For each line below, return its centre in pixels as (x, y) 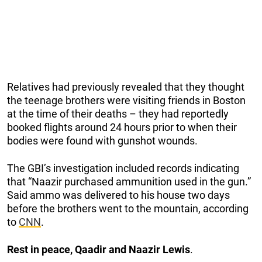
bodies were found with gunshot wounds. (102, 140)
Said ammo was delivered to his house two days (118, 195)
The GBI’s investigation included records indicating (123, 168)
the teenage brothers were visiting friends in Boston (126, 100)
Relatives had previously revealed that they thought (126, 87)
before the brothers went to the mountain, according (128, 208)
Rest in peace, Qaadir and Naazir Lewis (99, 249)
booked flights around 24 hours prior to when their (122, 127)
